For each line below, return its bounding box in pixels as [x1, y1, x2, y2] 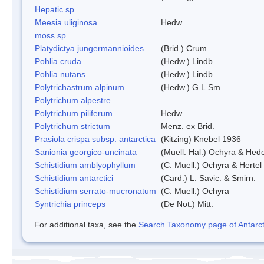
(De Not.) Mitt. [161, 199, 213, 209]
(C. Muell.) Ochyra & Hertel [161, 160, 262, 170]
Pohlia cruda [35, 56, 81, 66]
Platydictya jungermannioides [35, 43, 144, 53]
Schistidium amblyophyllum [35, 160, 136, 170]
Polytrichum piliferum [35, 108, 113, 118]
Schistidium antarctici [35, 173, 113, 183]
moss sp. [35, 30, 68, 40]
